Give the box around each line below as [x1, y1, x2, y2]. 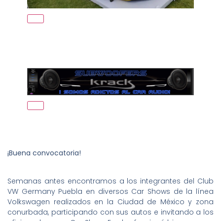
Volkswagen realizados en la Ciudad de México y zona [7, 196, 214, 207]
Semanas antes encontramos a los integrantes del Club [7, 176, 214, 186]
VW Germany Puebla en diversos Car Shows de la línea [7, 186, 214, 196]
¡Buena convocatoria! [7, 148, 81, 158]
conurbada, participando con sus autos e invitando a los [7, 207, 214, 217]
